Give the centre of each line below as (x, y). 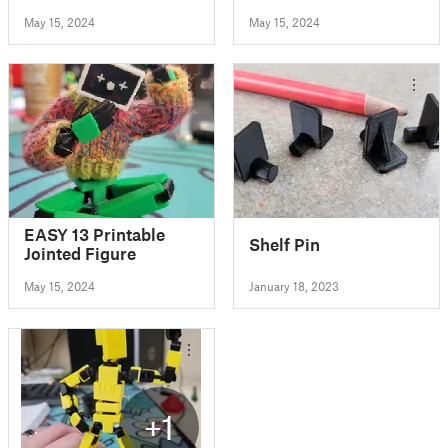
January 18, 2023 (294, 286)
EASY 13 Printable (94, 234)
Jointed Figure (80, 253)
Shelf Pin (285, 243)
